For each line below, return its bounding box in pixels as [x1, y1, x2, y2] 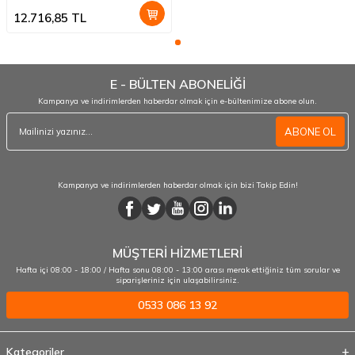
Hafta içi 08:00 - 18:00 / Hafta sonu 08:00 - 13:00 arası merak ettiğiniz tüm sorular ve [15, 265, 340, 276]
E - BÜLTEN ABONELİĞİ [109, 76, 246, 93]
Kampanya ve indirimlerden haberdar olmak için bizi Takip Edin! [57, 180, 298, 191]
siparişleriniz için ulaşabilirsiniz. [116, 275, 239, 286]
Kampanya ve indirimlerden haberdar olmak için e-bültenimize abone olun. [38, 96, 317, 107]
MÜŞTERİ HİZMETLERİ [113, 245, 242, 261]
